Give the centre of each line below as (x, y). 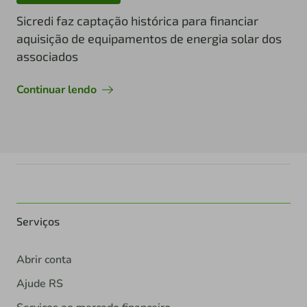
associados (47, 56)
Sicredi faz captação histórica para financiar (137, 20)
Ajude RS (40, 283)
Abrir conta (44, 259)
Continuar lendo (57, 89)
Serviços (38, 221)
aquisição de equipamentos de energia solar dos (149, 38)
